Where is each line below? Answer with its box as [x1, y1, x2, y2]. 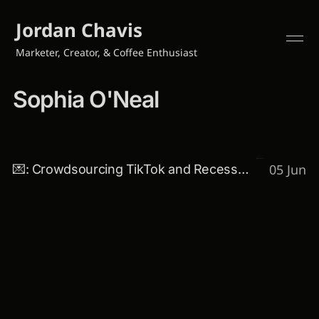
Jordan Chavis [16, 17, 143, 43]
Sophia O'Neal [12, 85, 159, 113]
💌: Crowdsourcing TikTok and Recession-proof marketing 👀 [237, 162, 249, 177]
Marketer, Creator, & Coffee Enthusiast [16, 46, 198, 59]
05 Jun [269, 161, 307, 178]
